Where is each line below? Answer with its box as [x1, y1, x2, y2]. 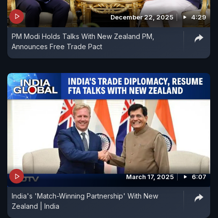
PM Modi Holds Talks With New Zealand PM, [12, 32, 154, 40]
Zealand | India [12, 202, 59, 211]
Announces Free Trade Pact [12, 42, 102, 51]
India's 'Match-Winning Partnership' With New [12, 192, 159, 200]
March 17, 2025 [126, 173, 174, 181]
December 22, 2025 [110, 13, 173, 21]
